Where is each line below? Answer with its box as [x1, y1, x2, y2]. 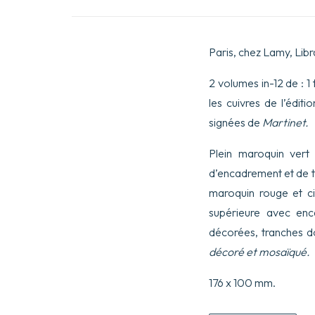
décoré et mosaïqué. [209, 245, 310, 259]
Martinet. [262, 115, 309, 129]
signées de [209, 115, 262, 129]
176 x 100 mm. [209, 276, 276, 290]
